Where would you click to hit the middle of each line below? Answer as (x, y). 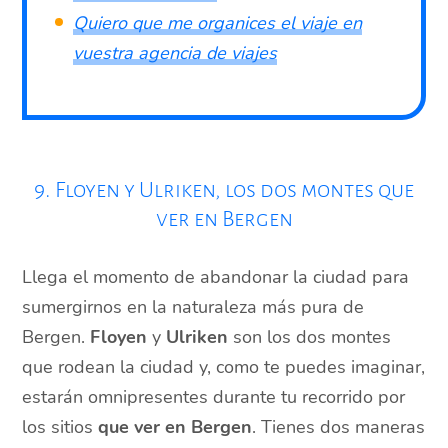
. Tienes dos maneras (339, 426)
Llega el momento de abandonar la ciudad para (216, 276)
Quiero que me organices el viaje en (218, 22)
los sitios (60, 426)
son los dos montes (310, 336)
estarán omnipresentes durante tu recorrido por (214, 396)
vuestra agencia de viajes (175, 52)
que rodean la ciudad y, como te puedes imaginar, (224, 366)
